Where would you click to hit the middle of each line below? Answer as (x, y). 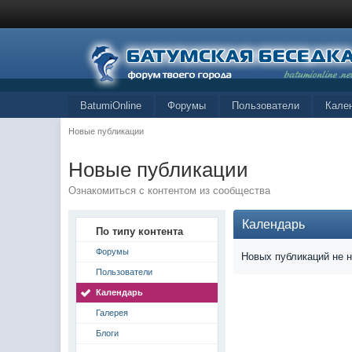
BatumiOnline (111, 106)
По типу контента (140, 231)
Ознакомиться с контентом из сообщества (170, 191)
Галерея (112, 313)
